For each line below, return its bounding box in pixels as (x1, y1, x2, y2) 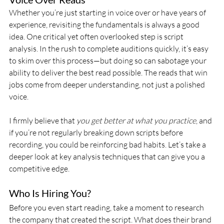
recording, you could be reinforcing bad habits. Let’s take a (9, 139, 207, 149)
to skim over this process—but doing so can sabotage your (9, 55, 208, 65)
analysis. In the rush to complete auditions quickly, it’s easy (9, 43, 210, 53)
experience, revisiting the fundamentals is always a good (9, 19, 201, 29)
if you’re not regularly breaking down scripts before (9, 127, 184, 137)
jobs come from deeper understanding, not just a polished (9, 79, 206, 89)
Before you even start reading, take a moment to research (9, 202, 205, 212)
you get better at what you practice (76, 115, 196, 125)
